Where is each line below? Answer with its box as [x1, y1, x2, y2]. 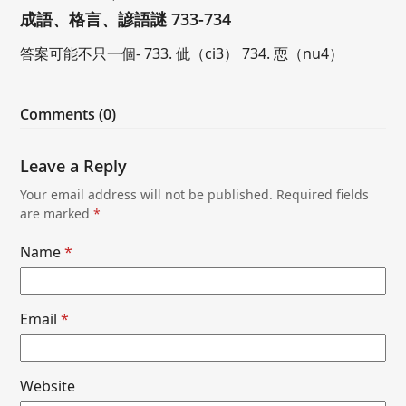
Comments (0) [20, 103, 117, 124]
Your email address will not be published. [20, 185, 274, 203]
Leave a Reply [20, 154, 128, 177]
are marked [20, 204, 94, 222]
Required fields [276, 185, 370, 203]
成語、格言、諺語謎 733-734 [20, 7, 232, 30]
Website [20, 375, 76, 396]
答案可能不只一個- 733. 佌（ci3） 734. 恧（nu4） [20, 43, 344, 63]
